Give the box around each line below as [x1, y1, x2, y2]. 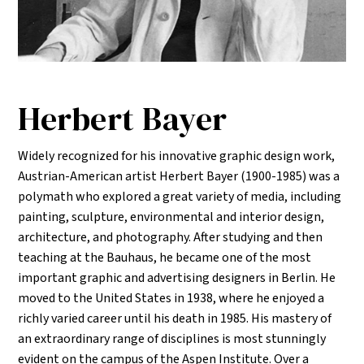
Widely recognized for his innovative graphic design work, [18, 147, 336, 166]
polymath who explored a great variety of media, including [18, 188, 342, 206]
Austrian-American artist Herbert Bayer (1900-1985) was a [18, 167, 340, 186]
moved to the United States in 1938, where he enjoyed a [18, 289, 325, 308]
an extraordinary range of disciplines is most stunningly [18, 330, 327, 349]
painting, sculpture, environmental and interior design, [18, 208, 325, 227]
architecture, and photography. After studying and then [18, 228, 323, 247]
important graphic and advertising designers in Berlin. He [18, 269, 336, 288]
